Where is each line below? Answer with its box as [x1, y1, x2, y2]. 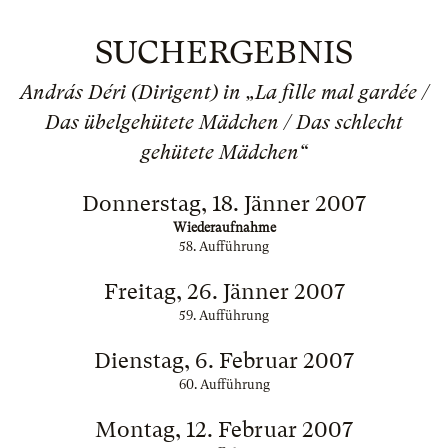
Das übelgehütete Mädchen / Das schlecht [45, 111, 403, 134]
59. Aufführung [179, 308, 269, 323]
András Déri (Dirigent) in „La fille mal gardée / [19, 81, 429, 104]
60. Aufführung [178, 377, 270, 392]
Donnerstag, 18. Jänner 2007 [82, 191, 366, 216]
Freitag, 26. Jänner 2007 [103, 279, 345, 304]
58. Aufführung [179, 239, 269, 254]
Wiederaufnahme [172, 220, 276, 235]
